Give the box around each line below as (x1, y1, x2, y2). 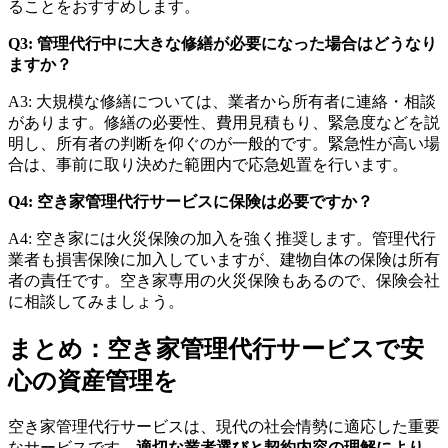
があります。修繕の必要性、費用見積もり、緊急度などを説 (8, 114, 440, 132)
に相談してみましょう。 (8, 293, 184, 311)
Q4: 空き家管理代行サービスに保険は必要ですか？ (8, 193, 373, 211)
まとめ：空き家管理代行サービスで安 (8, 336, 424, 363)
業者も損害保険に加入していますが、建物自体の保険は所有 (8, 251, 440, 269)
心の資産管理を (8, 368, 178, 395)
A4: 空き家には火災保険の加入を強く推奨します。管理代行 (8, 230, 436, 248)
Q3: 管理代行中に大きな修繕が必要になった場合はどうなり (8, 35, 437, 53)
